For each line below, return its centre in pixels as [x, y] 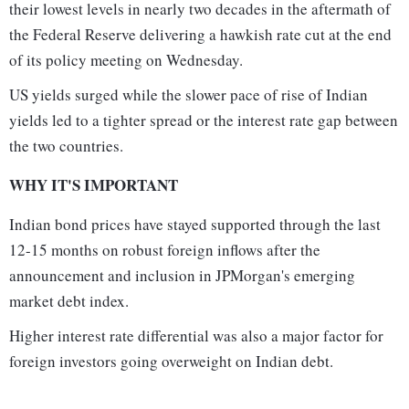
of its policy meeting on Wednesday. [126, 60]
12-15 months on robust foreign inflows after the [165, 250]
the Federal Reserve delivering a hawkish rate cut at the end [200, 35]
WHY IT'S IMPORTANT [94, 185]
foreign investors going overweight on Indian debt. [171, 362]
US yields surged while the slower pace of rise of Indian [189, 95]
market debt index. [69, 301]
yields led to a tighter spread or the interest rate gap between [204, 121]
